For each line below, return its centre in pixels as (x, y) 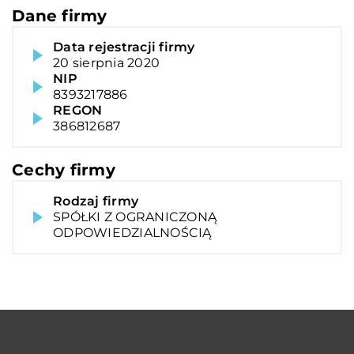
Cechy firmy (64, 169)
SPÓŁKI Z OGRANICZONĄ (135, 217)
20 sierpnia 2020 (106, 62)
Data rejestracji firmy (124, 47)
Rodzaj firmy (96, 201)
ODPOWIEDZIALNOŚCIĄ (132, 232)
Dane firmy (60, 15)
